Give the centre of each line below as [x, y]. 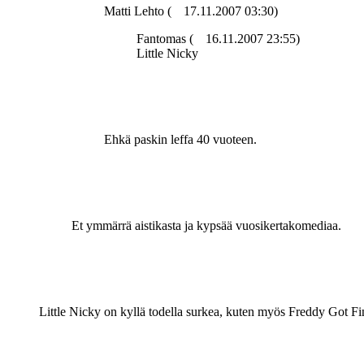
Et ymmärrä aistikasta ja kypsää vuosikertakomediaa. [206, 226]
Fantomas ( [165, 39]
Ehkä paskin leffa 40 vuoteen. [180, 140]
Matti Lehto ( [138, 11]
